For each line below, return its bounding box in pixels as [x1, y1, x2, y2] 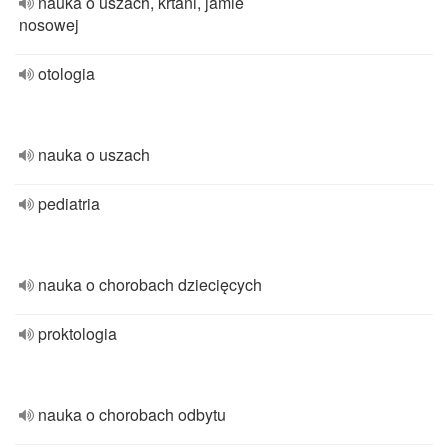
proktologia [38, 322, 117, 345]
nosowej [19, 13, 79, 36]
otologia [38, 62, 95, 85]
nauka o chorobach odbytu [38, 403, 226, 426]
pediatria [38, 192, 100, 215]
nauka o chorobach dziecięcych [38, 273, 262, 296]
